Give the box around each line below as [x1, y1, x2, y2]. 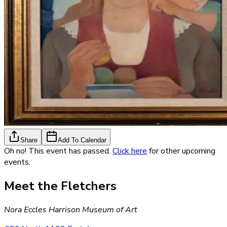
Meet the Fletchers [4, 177, 117, 194]
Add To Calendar [58, 136, 106, 144]
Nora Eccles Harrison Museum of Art [4, 204, 137, 215]
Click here [112, 145, 147, 157]
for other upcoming [149, 145, 215, 157]
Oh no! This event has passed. [4, 145, 110, 157]
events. [4, 157, 30, 168]
